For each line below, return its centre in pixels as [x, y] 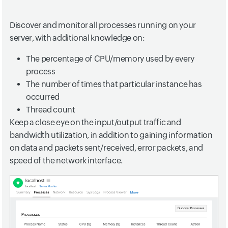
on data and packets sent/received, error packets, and [106, 148]
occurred [43, 97]
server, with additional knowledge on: [77, 38]
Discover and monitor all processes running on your [103, 25]
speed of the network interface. [66, 160]
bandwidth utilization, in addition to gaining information [111, 135]
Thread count [51, 109]
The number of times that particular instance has [114, 84]
